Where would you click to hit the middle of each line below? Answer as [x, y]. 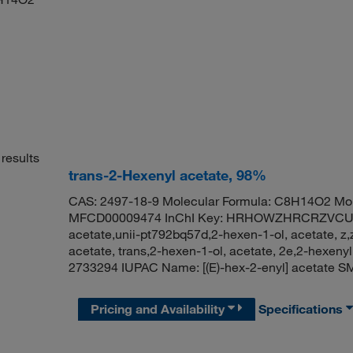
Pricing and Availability [160, 308]
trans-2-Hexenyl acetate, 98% [167, 175]
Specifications [303, 308]
